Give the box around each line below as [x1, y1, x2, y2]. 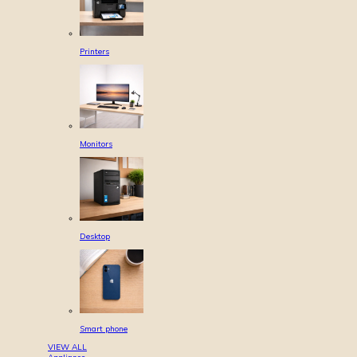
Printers [80, 46, 109, 57]
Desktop [80, 231, 110, 241]
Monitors [80, 139, 112, 149]
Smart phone [80, 324, 127, 334]
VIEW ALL [48, 342, 87, 352]
